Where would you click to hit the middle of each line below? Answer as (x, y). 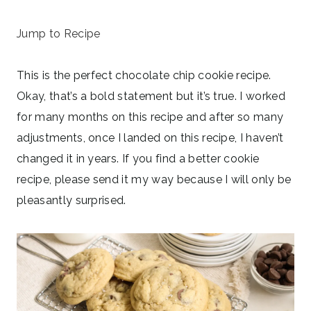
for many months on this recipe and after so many (150, 117)
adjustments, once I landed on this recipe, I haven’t (150, 137)
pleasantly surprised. (72, 200)
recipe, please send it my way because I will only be (154, 179)
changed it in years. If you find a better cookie (138, 158)
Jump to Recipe (59, 33)
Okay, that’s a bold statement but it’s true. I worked (151, 96)
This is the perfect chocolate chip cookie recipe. (144, 75)
